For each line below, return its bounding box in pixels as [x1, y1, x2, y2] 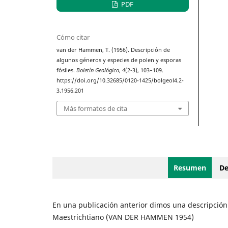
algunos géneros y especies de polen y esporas [56, 56, 182, 64]
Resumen [174, 162, 206, 173]
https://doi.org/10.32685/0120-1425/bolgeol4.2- [56, 76, 184, 84]
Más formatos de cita [64, 104, 128, 113]
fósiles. [56, 66, 77, 74]
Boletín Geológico [76, 66, 120, 74]
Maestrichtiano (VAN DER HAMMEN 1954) [52, 212, 194, 222]
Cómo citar [56, 32, 90, 42]
